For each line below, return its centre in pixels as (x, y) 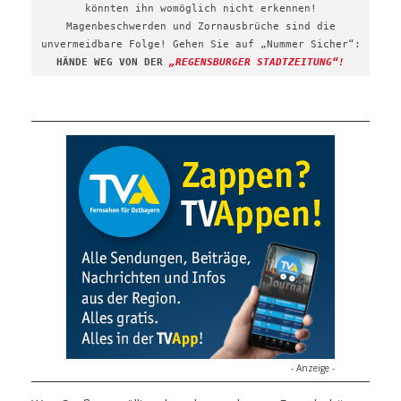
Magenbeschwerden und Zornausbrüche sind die (200, 26)
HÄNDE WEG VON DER (113, 62)
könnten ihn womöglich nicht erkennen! (200, 9)
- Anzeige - (313, 368)
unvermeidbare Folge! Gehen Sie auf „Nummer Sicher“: (200, 44)
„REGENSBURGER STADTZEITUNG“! (257, 62)
